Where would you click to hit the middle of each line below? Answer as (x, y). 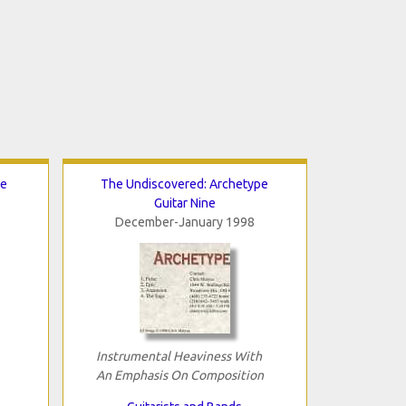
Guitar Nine (184, 203)
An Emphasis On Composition (179, 375)
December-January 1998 (184, 222)
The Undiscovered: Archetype (184, 184)
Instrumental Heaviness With (179, 356)
